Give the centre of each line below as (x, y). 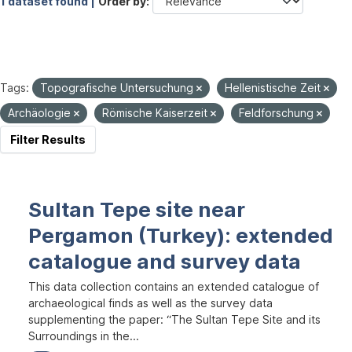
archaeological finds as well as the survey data (150, 303)
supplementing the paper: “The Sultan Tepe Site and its (174, 319)
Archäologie (41, 113)
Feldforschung (278, 113)
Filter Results (48, 139)
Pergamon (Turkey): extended (181, 235)
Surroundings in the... (84, 336)
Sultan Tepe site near (137, 209)
